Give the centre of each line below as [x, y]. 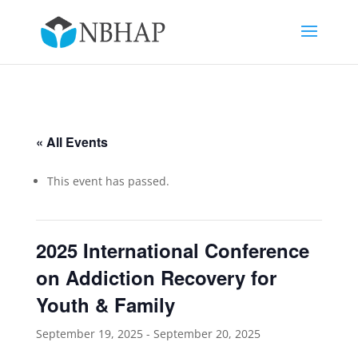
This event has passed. [108, 181]
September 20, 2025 [207, 334]
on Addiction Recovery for [156, 277]
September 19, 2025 [89, 334]
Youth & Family [105, 304]
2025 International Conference [172, 250]
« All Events [72, 142]
